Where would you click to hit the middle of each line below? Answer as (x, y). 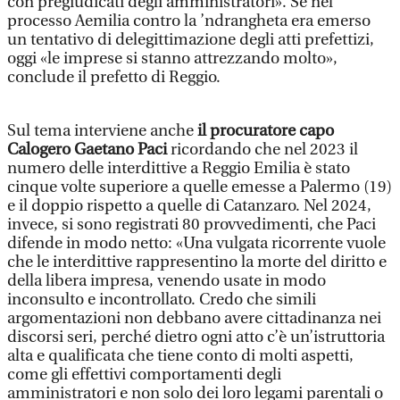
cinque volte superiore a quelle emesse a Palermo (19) (200, 187)
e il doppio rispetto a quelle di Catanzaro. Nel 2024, (189, 206)
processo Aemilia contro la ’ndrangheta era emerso (189, 21)
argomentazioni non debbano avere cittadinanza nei (194, 318)
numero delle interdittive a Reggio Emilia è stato (179, 168)
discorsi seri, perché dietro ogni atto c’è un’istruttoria (196, 337)
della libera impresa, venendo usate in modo (167, 281)
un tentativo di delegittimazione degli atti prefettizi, (191, 40)
